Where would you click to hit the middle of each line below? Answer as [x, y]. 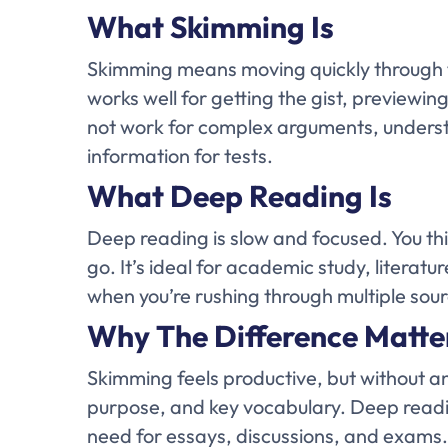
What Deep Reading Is [240, 196]
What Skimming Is [211, 27]
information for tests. [180, 156]
